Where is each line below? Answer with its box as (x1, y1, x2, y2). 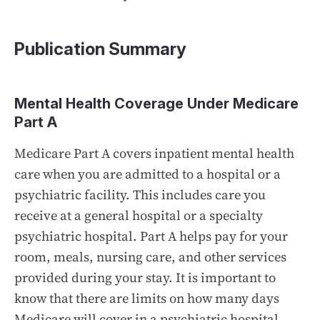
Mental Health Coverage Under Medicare (14, 94, 299, 112)
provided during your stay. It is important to (14, 268, 276, 286)
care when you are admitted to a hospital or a (14, 164, 281, 183)
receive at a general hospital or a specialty (14, 206, 263, 224)
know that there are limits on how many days (14, 289, 279, 307)
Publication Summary (14, 38, 186, 59)
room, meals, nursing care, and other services (14, 247, 286, 266)
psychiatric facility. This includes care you (14, 185, 266, 204)
